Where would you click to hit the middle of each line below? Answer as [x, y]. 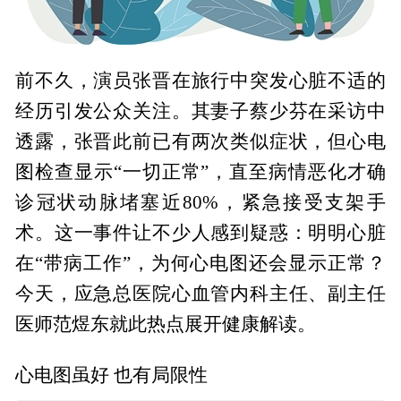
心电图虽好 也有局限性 [112, 375]
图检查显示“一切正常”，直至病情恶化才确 [200, 171]
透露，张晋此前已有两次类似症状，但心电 [200, 141]
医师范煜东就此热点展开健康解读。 [166, 324]
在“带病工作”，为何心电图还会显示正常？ [200, 263]
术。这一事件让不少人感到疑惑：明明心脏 [200, 232]
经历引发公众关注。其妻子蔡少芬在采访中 [200, 111]
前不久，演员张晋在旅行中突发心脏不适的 [200, 80]
